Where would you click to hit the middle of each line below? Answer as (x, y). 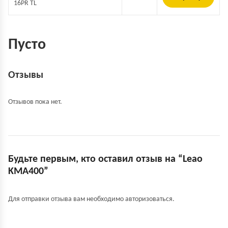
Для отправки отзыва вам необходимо (67, 199)
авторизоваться (149, 199)
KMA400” (28, 172)
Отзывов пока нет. (35, 102)
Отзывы (26, 75)
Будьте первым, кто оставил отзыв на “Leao (105, 159)
